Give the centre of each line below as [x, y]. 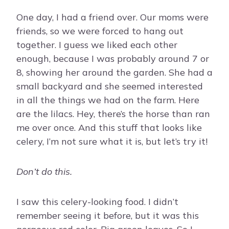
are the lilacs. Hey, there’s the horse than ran [113, 114]
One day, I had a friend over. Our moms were [112, 17]
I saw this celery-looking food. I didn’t [97, 202]
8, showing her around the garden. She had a [114, 73]
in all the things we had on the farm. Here [108, 100]
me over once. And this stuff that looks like [109, 128]
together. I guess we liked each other [97, 45]
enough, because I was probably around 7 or [113, 59]
